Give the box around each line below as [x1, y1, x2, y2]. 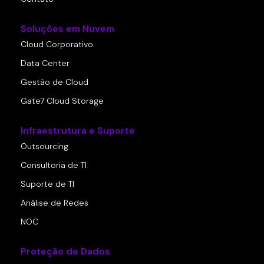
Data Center [21, 58, 70, 69]
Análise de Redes [21, 197, 88, 209]
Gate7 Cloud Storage [21, 95, 104, 107]
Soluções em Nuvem [21, 22, 114, 35]
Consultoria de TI [21, 160, 87, 171]
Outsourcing [21, 141, 68, 152]
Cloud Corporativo [21, 39, 93, 50]
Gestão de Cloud [21, 77, 88, 88]
